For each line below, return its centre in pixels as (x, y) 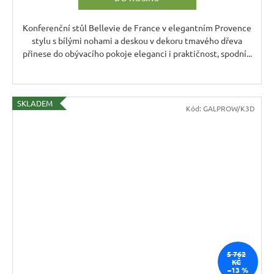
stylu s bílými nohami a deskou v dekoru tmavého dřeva (137, 40)
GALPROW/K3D (229, 108)
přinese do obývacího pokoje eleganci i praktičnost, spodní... (137, 53)
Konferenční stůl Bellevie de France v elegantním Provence (137, 27)
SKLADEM (35, 103)
